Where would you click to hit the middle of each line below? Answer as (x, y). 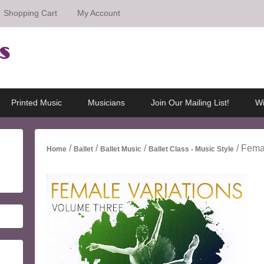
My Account (99, 13)
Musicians (107, 103)
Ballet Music (121, 149)
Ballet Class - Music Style (191, 149)
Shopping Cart (30, 13)
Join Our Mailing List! (190, 103)
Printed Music (37, 103)
